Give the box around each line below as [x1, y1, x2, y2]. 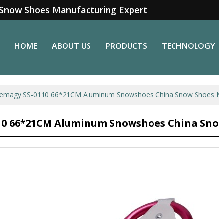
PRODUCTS [106, 41, 147, 51]
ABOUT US [52, 41, 91, 51]
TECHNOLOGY [162, 41, 215, 51]
